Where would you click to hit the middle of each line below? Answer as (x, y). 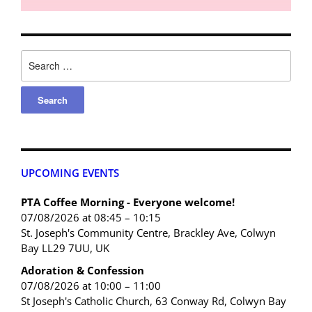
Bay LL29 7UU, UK (65, 248)
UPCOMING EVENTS (70, 173)
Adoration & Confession (83, 271)
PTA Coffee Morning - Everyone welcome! (128, 202)
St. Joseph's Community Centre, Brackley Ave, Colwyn (148, 233)
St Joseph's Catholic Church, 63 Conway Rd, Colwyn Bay (154, 301)
